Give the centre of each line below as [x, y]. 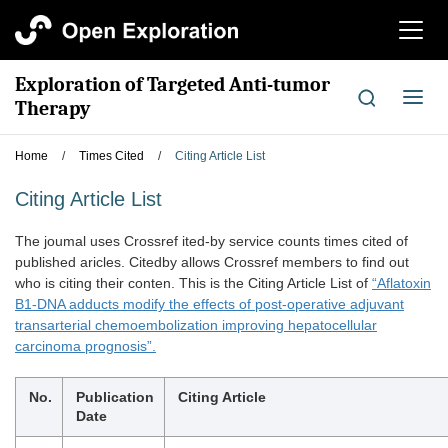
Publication [115, 397]
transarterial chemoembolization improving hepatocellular [196, 325]
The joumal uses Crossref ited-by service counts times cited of [211, 241]
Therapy [52, 108]
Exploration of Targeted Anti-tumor [172, 84]
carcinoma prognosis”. [85, 346]
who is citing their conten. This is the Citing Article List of [193, 283]
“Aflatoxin [401, 283]
